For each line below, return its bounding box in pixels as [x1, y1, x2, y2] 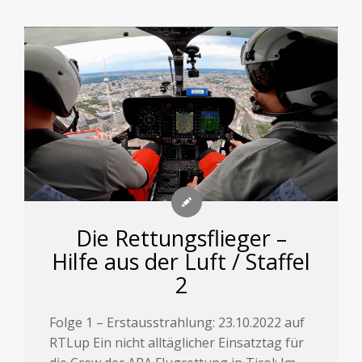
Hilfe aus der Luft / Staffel [52, 246, 310, 276]
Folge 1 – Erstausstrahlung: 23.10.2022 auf [49, 313, 305, 331]
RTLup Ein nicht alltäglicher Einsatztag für [49, 333, 305, 351]
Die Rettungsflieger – [75, 222, 287, 253]
